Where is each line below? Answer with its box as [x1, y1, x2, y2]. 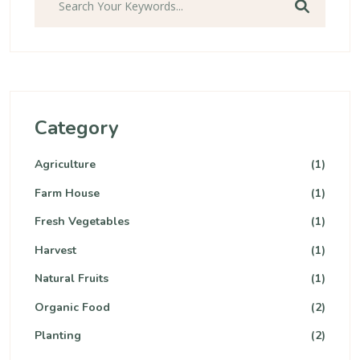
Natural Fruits [35, 271, 108, 286]
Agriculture [35, 157, 96, 172]
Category [35, 115, 119, 141]
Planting [35, 328, 81, 343]
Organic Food [35, 299, 110, 315]
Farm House [35, 185, 100, 201]
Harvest [35, 242, 76, 258]
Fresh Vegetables [35, 214, 129, 229]
